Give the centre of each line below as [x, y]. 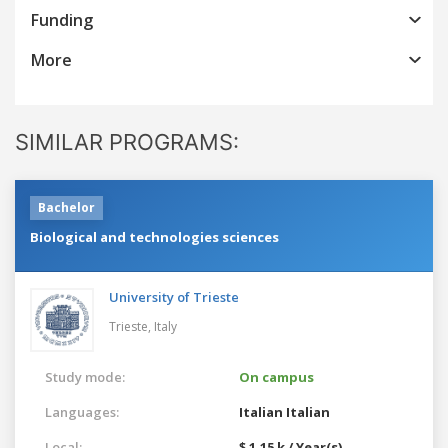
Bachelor [66, 207]
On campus [276, 376]
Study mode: [85, 376]
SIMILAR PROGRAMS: [127, 141]
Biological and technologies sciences [154, 236]
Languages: [82, 411]
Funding [62, 19]
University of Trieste [174, 296]
